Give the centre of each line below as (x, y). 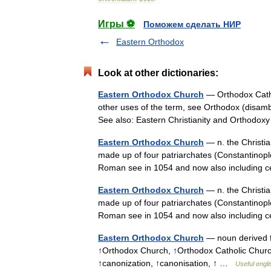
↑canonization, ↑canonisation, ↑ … (167, 263)
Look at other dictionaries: (158, 73)
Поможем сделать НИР (192, 24)
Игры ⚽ (116, 24)
